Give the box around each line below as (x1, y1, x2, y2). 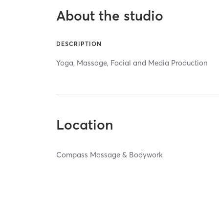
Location (56, 116, 114, 133)
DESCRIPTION (56, 40, 102, 47)
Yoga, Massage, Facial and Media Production (56, 58, 208, 67)
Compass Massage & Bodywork (56, 150, 163, 159)
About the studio (56, 7, 164, 24)
